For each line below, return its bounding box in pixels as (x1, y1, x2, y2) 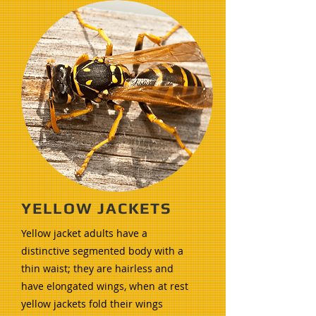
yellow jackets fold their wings (21, 297, 163, 310)
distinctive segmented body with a (21, 244, 183, 257)
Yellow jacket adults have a (21, 226, 147, 240)
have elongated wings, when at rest (21, 279, 188, 293)
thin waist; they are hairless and (21, 262, 174, 275)
